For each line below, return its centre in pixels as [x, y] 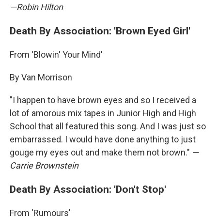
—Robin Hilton [36, 7]
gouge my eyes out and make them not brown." [101, 152]
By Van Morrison [41, 77]
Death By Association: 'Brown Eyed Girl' [100, 31]
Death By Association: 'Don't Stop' [88, 189]
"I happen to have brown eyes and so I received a [103, 100]
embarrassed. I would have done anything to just [103, 139]
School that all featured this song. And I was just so [108, 126]
